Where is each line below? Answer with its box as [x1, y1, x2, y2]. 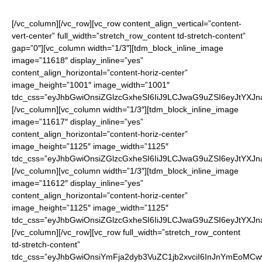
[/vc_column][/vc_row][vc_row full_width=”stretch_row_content [12, 227, 240, 237]
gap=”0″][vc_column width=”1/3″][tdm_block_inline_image [12, 43, 223, 53]
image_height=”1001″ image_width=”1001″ [12, 80, 170, 89]
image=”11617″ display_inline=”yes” [12, 117, 143, 126]
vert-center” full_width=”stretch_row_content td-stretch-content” [12, 31, 246, 40]
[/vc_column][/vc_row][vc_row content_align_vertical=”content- [12, 19, 242, 28]
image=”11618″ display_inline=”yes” [12, 56, 143, 65]
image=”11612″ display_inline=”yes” [12, 178, 143, 188]
